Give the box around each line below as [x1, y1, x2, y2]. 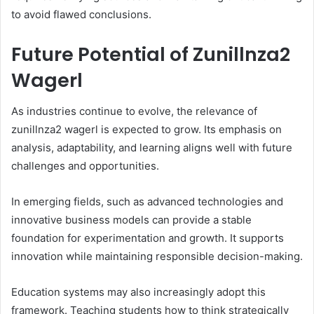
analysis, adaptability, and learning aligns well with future [11, 141, 292, 155]
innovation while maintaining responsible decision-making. [11, 250, 303, 264]
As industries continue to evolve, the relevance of [11, 104, 257, 118]
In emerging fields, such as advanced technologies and [11, 195, 283, 209]
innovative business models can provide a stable [11, 213, 252, 227]
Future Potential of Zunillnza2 [11, 41, 290, 67]
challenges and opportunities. [11, 159, 159, 173]
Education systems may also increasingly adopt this [11, 285, 266, 299]
